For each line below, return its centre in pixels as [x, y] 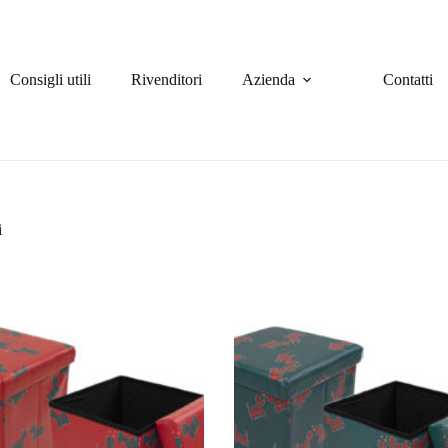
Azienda [269, 79]
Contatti [408, 79]
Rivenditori [167, 79]
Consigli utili [51, 79]
